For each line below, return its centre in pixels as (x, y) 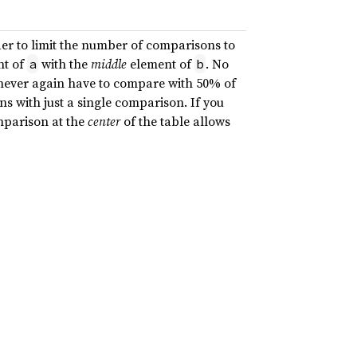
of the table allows (175, 122)
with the (65, 64)
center (104, 122)
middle (109, 64)
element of (161, 64)
